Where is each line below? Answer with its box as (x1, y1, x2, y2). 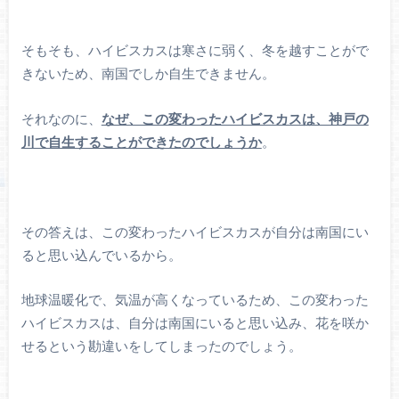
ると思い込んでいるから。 (20, 246, 182, 263)
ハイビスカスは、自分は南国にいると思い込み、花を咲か (20, 314, 369, 331)
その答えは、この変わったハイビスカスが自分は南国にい (20, 223, 369, 240)
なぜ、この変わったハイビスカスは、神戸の (101, 110, 369, 126)
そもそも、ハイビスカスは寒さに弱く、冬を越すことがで (20, 42, 369, 59)
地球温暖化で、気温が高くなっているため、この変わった (20, 291, 369, 308)
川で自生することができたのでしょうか (20, 133, 262, 150)
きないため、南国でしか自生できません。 (20, 65, 275, 82)
